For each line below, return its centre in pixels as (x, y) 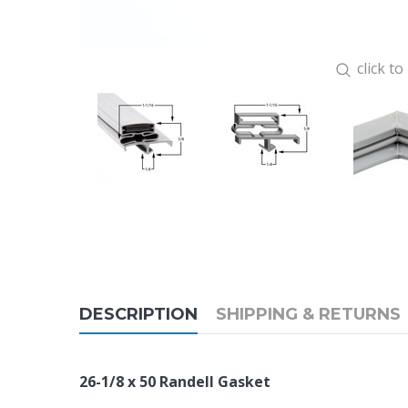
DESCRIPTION (138, 314)
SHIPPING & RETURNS (308, 314)
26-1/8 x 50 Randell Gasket (175, 382)
